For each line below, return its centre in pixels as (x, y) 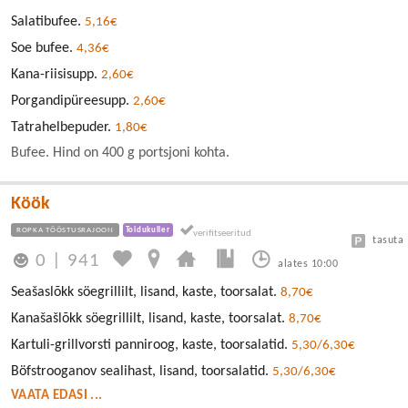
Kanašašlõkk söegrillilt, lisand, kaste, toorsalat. (150, 318)
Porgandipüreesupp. (72, 101)
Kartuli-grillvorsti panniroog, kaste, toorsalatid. (151, 345)
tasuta (388, 240)
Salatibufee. (48, 21)
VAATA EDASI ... (57, 395)
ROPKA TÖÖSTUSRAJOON (65, 229)
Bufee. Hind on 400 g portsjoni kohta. (120, 153)
